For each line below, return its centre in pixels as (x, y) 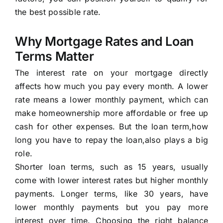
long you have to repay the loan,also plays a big (111, 140)
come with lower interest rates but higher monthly (111, 180)
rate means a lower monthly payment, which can (111, 100)
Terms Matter (54, 56)
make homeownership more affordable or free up (111, 113)
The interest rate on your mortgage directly (111, 73)
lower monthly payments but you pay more (111, 207)
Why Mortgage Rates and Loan (104, 42)
